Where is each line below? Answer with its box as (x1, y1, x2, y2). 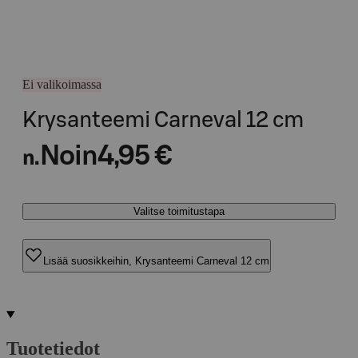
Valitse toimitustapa (133, 205, 225, 217)
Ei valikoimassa (22, 78, 101, 91)
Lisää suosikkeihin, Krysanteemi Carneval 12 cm (43, 254, 269, 267)
